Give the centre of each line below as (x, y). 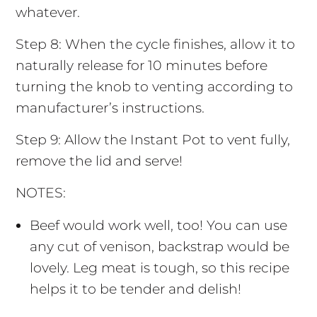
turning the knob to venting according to (154, 87)
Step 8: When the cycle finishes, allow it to (155, 45)
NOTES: (40, 193)
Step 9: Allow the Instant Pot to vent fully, (152, 140)
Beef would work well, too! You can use (158, 226)
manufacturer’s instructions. (110, 108)
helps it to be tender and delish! (135, 289)
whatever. (47, 13)
